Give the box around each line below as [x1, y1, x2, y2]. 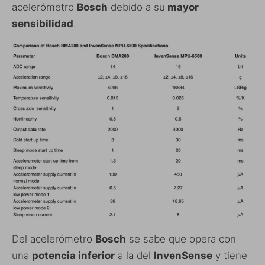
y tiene [212, 249, 247, 261]
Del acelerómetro [12, 232, 95, 245]
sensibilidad [12, 18, 73, 30]
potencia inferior [32, 249, 115, 261]
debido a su [108, 1, 165, 14]
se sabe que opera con [126, 232, 236, 245]
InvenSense [154, 249, 212, 261]
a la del [115, 249, 154, 261]
